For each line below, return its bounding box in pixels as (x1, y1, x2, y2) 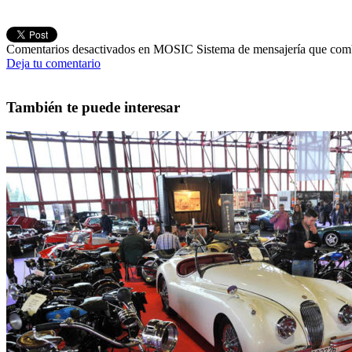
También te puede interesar (6, 99, 180, 116)
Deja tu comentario (6, 56, 101, 70)
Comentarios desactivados (6, 42, 135, 56)
